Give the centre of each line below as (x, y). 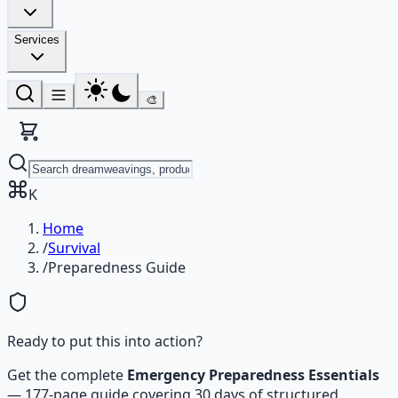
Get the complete (67, 375)
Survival (74, 248)
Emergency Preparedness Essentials (253, 375)
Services (37, 40)
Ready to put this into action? (105, 341)
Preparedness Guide (117, 267)
